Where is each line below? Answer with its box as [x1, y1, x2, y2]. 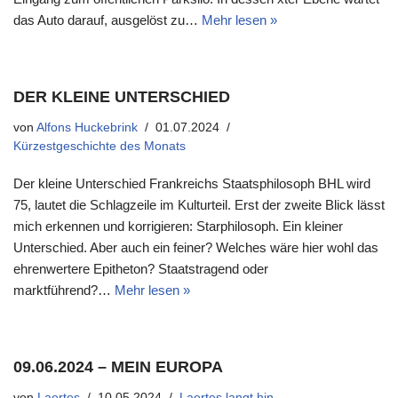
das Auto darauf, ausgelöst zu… [13, 12, 202, 28]
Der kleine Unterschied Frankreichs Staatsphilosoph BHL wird [13, 176, 370, 191]
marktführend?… [13, 283, 115, 298]
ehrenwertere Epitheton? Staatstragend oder [13, 261, 268, 276]
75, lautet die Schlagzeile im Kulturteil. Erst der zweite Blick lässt [13, 197, 385, 212]
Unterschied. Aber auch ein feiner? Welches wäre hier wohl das [13, 240, 378, 255]
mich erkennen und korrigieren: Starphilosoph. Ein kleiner [13, 219, 343, 234]
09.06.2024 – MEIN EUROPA [13, 358, 223, 376]
